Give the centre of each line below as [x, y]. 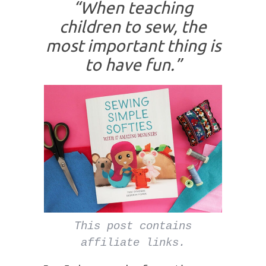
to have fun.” [133, 65]
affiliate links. [133, 243]
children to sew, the [133, 27]
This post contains [133, 226]
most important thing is [133, 46]
